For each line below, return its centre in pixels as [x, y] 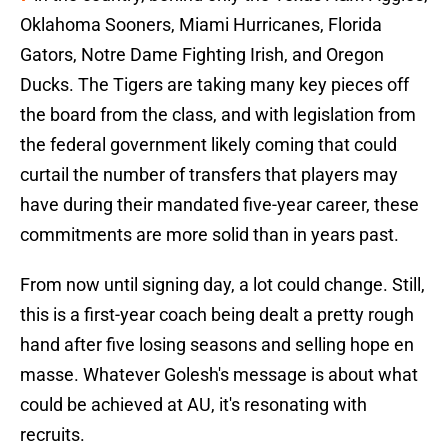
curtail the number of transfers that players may [209, 175]
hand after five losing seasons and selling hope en [217, 345]
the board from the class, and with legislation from [218, 115]
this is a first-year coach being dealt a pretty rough [217, 315]
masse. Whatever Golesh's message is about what [219, 375]
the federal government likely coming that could [208, 145]
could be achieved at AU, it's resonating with [193, 405]
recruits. [52, 435]
